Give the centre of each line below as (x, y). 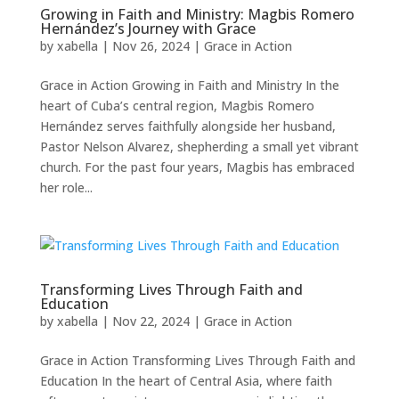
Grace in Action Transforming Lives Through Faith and (197, 360)
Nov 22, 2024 (151, 321)
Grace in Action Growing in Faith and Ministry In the (189, 85)
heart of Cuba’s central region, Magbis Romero (177, 106)
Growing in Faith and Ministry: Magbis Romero (197, 14)
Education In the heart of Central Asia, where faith (186, 381)
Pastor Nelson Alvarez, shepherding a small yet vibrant (199, 147)
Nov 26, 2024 (151, 46)
